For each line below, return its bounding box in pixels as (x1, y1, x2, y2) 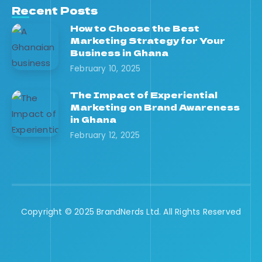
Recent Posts (12, 2, 98, 18)
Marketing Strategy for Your (70, 33, 225, 46)
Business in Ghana (70, 46, 168, 58)
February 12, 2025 (70, 129, 140, 141)
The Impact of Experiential (70, 88, 218, 101)
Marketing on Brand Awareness (70, 100, 240, 113)
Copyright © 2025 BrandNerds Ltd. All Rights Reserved (20, 205, 242, 218)
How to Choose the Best (70, 21, 199, 34)
